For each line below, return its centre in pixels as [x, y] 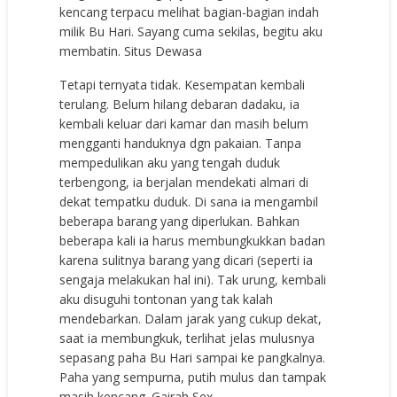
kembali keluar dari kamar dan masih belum [184, 123]
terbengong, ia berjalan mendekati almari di [184, 182]
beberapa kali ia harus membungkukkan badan [193, 240]
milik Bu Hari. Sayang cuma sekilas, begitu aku [191, 31]
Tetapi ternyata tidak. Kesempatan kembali [183, 84]
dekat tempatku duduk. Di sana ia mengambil [189, 201]
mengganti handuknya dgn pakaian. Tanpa [181, 143]
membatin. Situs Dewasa [131, 51]
